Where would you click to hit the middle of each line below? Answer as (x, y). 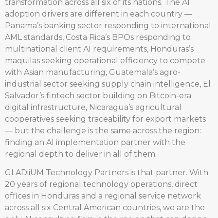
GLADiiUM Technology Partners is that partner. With (107, 173)
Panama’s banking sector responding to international (108, 25)
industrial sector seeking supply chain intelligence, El (108, 84)
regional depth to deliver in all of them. (81, 154)
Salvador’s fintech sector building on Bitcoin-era (98, 95)
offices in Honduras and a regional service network (103, 196)
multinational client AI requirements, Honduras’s (99, 49)
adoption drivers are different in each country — (99, 14)
